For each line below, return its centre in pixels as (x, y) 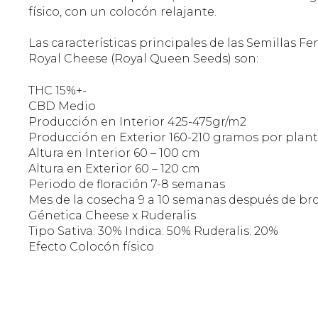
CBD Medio (62, 106)
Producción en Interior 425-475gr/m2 (137, 121)
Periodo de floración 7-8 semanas (127, 184)
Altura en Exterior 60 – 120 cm (114, 168)
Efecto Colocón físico (91, 246)
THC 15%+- (57, 90)
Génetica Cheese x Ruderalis (112, 215)
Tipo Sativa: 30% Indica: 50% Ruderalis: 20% (153, 231)
